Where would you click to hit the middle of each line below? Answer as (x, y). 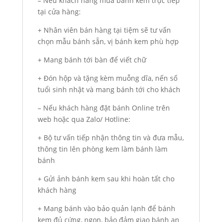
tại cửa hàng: (59, 12)
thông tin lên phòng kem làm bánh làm (102, 149)
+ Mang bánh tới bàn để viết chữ (92, 60)
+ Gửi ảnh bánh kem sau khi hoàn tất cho (106, 179)
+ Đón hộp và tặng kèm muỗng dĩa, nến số (107, 78)
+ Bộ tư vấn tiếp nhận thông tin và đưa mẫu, (111, 138)
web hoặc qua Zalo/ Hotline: (84, 119)
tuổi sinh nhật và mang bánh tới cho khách (109, 90)
